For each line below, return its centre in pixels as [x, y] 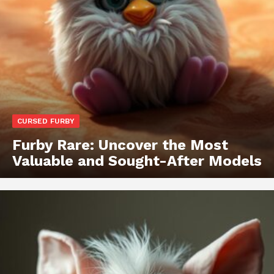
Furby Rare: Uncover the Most [120, 145]
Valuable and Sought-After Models [137, 161]
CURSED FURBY [46, 121]
